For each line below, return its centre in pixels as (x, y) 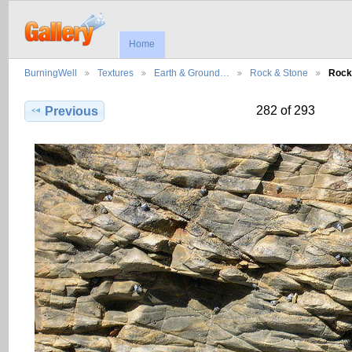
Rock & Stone (279, 73)
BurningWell (51, 73)
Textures (115, 73)
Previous (72, 112)
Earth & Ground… (192, 73)
